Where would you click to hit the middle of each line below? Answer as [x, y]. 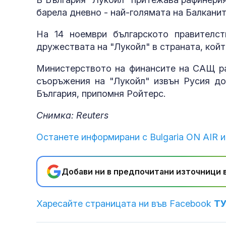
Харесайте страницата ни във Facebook [125, 204]
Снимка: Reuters [72, 116]
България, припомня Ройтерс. [101, 94]
